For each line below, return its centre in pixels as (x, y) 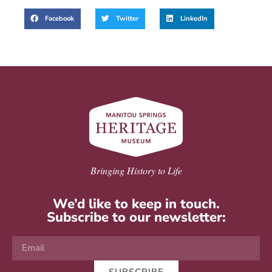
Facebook (59, 18)
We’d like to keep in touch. (136, 204)
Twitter (127, 18)
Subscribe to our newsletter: (136, 217)
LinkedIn (194, 18)
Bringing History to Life (136, 170)
